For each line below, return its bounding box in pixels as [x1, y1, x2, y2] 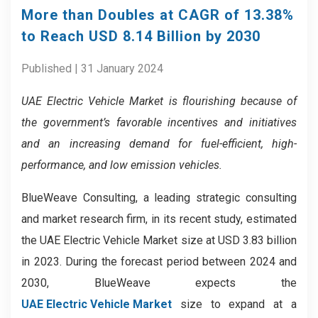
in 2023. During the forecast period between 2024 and [21, 255, 297, 268]
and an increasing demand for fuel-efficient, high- [21, 137, 297, 150]
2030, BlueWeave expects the [21, 276, 297, 290]
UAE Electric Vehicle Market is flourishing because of [21, 94, 297, 108]
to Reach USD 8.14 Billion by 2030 [21, 28, 261, 45]
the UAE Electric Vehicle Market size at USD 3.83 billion [21, 234, 297, 247]
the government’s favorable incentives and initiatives [21, 116, 297, 129]
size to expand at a [172, 297, 297, 311]
